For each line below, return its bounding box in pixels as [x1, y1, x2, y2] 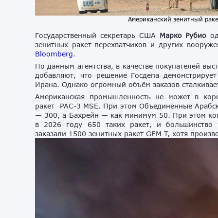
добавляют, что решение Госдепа [35, 71, 164, 79]
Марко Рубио [159, 31, 207, 39]
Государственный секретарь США [35, 31, 160, 39]
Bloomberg [35, 49, 73, 58]
